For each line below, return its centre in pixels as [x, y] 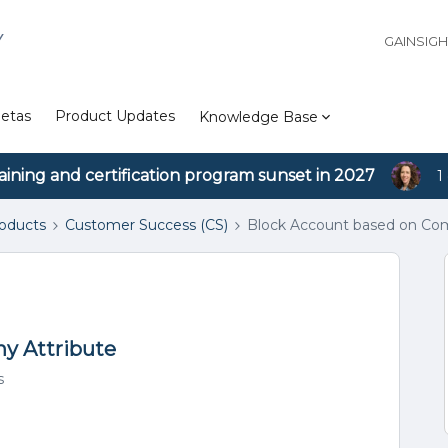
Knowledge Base [258, 116]
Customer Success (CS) [146, 225]
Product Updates [115, 116]
